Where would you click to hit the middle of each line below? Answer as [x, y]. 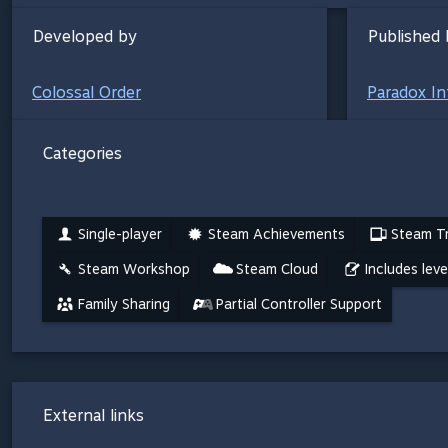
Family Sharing [124, 303]
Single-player [120, 233]
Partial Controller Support [299, 303]
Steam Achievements [276, 233]
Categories [82, 153]
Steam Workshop [134, 268]
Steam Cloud [277, 268]
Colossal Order [86, 92]
